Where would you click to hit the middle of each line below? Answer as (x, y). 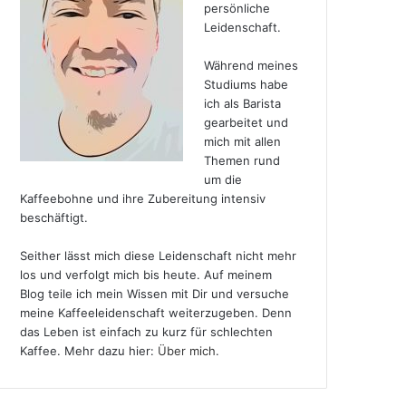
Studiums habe (246, 84)
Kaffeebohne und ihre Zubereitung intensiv (143, 198)
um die (222, 179)
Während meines (251, 65)
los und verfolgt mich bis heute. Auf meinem (146, 274)
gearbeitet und (246, 122)
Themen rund (242, 160)
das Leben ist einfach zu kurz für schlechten (147, 331)
